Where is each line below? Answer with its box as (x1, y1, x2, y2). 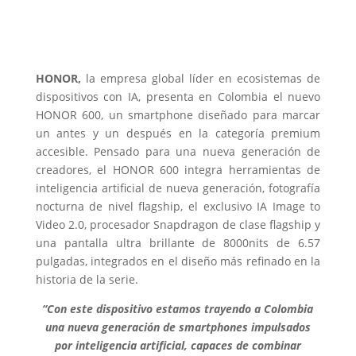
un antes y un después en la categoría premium (35, 125, 321, 141)
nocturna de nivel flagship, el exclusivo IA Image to (35, 198, 321, 214)
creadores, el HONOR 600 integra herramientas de (35, 161, 321, 177)
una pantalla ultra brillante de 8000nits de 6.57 (35, 234, 321, 250)
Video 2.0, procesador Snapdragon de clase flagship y (35, 216, 321, 232)
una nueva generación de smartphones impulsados (44, 319, 311, 335)
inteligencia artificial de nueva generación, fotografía (35, 180, 321, 195)
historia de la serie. (35, 271, 138, 287)
